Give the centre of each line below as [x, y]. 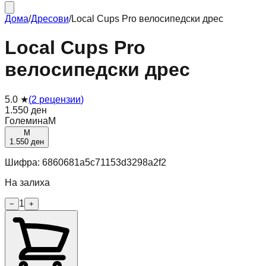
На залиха [27, 182]
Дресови [50, 19]
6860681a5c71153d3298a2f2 [104, 162]
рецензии [60, 99]
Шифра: [23, 162]
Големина [26, 121]
